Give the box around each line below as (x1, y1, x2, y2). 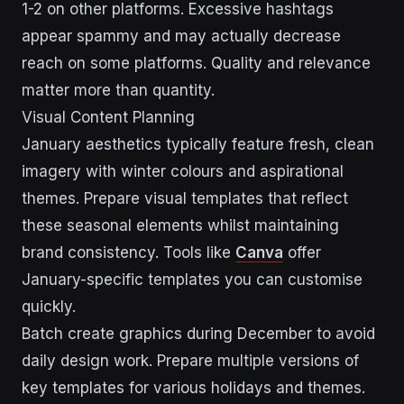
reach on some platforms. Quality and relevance (22, 54, 371, 72)
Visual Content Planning (22, 108, 195, 126)
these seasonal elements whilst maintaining (22, 216, 339, 234)
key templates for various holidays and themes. (22, 379, 365, 397)
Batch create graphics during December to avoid (22, 325, 375, 343)
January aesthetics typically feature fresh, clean (22, 135, 374, 153)
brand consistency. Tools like (22, 243, 235, 262)
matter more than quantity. (22, 81, 215, 99)
